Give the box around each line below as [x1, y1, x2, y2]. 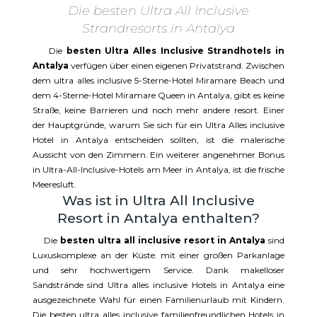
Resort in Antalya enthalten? [57, 209, 260, 226]
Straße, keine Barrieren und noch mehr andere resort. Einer [32, 104, 285, 115]
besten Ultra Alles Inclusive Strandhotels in [66, 45, 285, 56]
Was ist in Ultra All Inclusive [62, 192, 255, 209]
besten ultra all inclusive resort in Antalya [60, 234, 269, 246]
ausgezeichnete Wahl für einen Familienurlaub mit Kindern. [32, 294, 285, 305]
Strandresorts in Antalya [81, 20, 235, 36]
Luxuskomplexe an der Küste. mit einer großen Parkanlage [32, 249, 285, 260]
